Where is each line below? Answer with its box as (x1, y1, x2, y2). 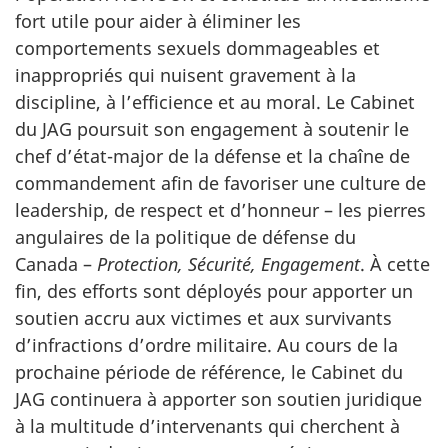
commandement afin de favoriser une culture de (15, 171, 426, 195)
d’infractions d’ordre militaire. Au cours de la (15, 333, 398, 357)
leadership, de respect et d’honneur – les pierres (15, 198, 426, 222)
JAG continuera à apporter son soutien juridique (15, 387, 422, 411)
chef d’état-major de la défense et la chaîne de (15, 144, 410, 168)
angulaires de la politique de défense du (15, 225, 356, 249)
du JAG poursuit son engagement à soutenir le (15, 117, 409, 141)
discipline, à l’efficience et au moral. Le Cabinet (15, 90, 415, 114)
